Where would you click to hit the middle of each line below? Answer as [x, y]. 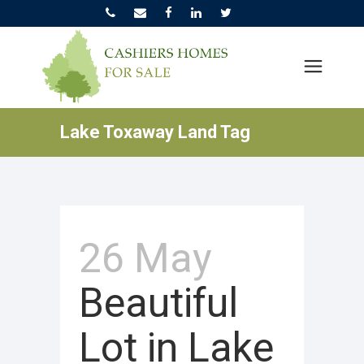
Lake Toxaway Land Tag [155, 132]
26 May [145, 258]
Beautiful [158, 303]
